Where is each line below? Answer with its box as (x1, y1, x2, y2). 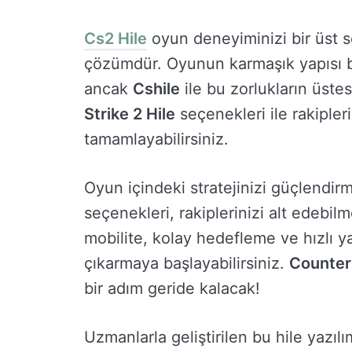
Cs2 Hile (84, 29, 147, 49)
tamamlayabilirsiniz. (84, 130, 229, 149)
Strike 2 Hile (84, 104, 175, 124)
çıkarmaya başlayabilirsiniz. (84, 254, 289, 273)
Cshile (133, 79, 180, 99)
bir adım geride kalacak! (84, 279, 260, 299)
